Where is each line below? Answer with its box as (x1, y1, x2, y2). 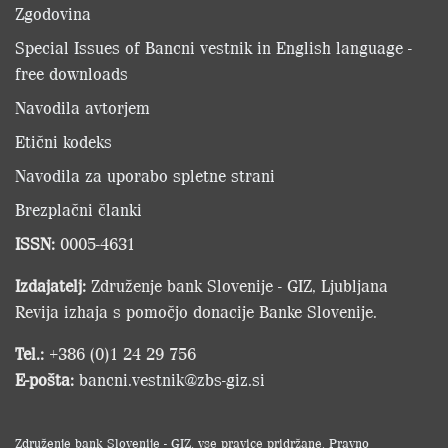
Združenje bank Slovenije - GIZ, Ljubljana (86, 274, 388, 297)
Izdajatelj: (15, 274, 86, 297)
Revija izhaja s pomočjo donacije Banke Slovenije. (15, 300, 377, 323)
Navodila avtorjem (15, 96, 150, 119)
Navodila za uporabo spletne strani (15, 164, 275, 187)
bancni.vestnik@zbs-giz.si (79, 368, 265, 391)
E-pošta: (15, 368, 74, 391)
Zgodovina (15, 2, 91, 25)
